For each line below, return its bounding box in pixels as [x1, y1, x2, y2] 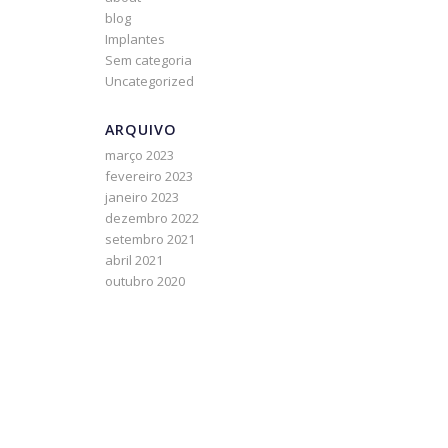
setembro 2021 [105, 230, 196, 248]
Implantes [105, 30, 166, 48]
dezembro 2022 [105, 209, 200, 227]
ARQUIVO [105, 120, 178, 139]
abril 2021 [105, 251, 164, 269]
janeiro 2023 [105, 188, 180, 206]
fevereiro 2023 [105, 167, 194, 185]
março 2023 [105, 146, 175, 164]
